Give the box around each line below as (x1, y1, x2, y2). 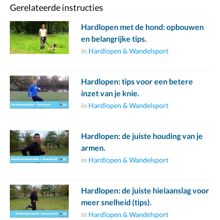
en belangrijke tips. (81, 34, 147, 44)
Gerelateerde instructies (10, 2, 103, 13)
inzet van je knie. (81, 88, 139, 98)
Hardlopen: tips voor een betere (81, 77, 193, 86)
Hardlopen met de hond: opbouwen (81, 22, 204, 32)
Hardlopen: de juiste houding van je (81, 131, 203, 141)
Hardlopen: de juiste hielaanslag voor (81, 186, 209, 195)
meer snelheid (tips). (81, 197, 152, 207)
